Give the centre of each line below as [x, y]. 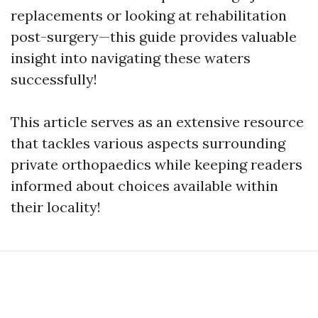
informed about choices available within [144, 186]
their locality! [56, 207]
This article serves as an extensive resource [157, 122]
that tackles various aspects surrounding [148, 143]
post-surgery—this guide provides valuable [154, 37]
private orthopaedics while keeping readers [157, 164]
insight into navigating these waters [131, 58]
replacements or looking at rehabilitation [149, 15]
